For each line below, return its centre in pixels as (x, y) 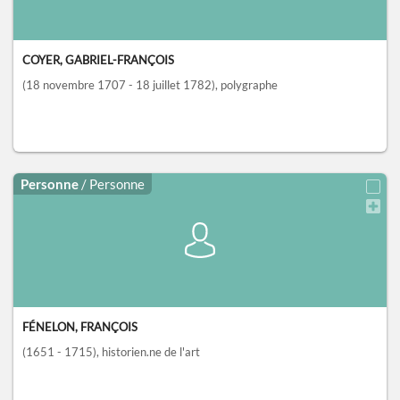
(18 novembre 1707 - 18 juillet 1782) (119, 85)
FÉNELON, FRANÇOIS (80, 327)
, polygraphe (246, 85)
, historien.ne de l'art (148, 352)
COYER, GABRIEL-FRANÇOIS (98, 60)
